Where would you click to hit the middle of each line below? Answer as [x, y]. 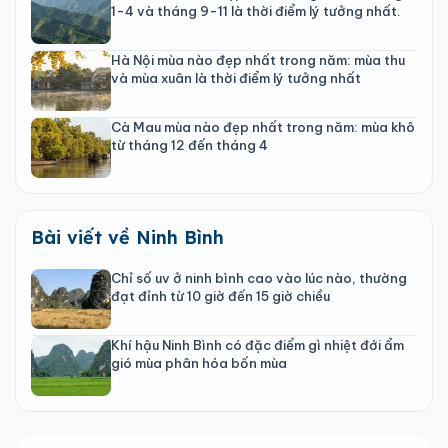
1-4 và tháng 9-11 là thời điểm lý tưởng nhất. [256, 10]
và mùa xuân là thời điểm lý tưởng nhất [236, 77]
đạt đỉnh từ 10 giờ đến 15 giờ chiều [220, 295]
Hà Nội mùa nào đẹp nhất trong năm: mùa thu [258, 59]
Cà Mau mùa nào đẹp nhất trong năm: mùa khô [263, 126]
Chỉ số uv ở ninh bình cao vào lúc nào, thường [259, 277]
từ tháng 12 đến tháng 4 [189, 144]
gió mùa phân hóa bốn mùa [199, 362]
